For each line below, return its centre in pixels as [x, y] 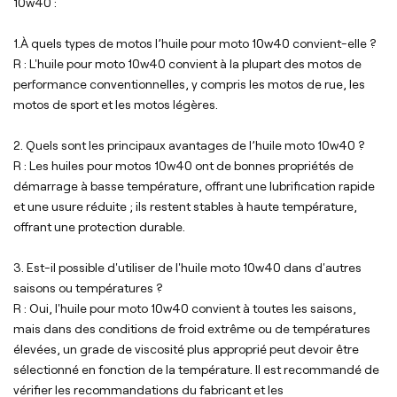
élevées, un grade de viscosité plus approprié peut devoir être [186, 350]
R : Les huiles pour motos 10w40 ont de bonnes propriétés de [183, 166]
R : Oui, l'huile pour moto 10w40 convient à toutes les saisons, [185, 309]
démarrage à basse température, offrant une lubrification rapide [194, 187]
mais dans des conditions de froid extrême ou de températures [192, 329]
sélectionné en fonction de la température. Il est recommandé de [196, 370]
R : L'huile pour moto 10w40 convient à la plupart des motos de [187, 64]
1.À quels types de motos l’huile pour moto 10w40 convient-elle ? [195, 44]
